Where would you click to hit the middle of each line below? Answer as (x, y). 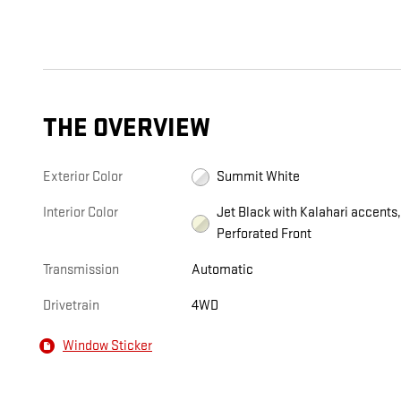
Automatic (223, 270)
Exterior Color (83, 177)
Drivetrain (71, 306)
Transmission (81, 270)
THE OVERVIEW (127, 129)
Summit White (259, 177)
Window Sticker (107, 346)
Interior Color (81, 213)
